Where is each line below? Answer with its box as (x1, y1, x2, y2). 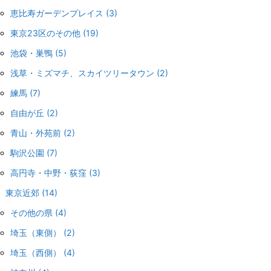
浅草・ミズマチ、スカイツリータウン (10, 67, 157, 78)
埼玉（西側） (10, 247, 64, 258)
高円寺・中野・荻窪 (10, 167, 90, 178)
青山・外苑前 (10, 127, 64, 138)
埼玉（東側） (10, 227, 64, 238)
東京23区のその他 (10, 27, 83, 38)
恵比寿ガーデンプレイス (10, 7, 106, 18)
